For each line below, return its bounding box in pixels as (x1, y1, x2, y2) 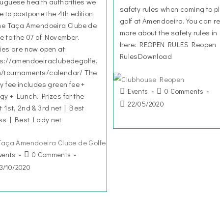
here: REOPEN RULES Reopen (119, 39, 217, 49)
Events (128, 86, 148, 96)
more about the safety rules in (119, 27, 218, 37)
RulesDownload (119, 51, 172, 61)
